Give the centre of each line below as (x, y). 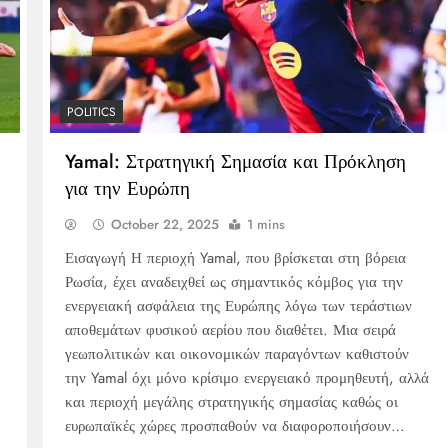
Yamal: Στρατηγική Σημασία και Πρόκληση (235, 162)
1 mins (265, 225)
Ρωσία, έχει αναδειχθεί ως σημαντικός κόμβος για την (233, 282)
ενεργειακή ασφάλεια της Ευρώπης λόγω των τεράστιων (238, 306)
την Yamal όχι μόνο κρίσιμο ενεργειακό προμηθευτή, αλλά (246, 378)
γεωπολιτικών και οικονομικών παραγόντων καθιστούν (236, 354)
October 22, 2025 (164, 225)
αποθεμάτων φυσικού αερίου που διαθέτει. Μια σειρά (230, 330)
